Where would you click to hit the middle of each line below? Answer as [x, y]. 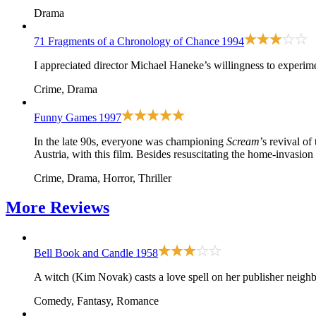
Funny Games [65, 117]
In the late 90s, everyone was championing [130, 141]
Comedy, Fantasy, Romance [96, 301]
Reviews [80, 208]
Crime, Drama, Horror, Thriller [103, 178]
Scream [243, 141]
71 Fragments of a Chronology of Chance [127, 41]
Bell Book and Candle [84, 253]
